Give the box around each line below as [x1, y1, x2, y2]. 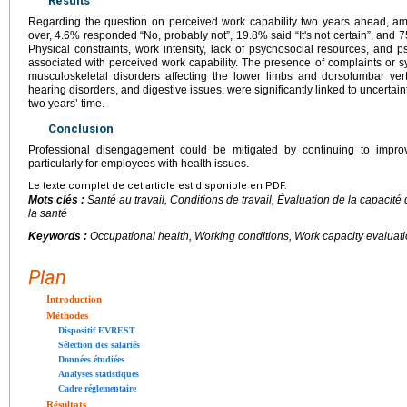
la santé [28, 207, 67, 221]
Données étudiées [58, 354, 124, 365]
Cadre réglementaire [58, 383, 136, 394]
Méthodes [46, 310, 88, 322]
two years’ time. [28, 97, 104, 111]
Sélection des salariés [58, 340, 140, 351]
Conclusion [48, 122, 114, 136]
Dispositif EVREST [58, 325, 135, 336]
